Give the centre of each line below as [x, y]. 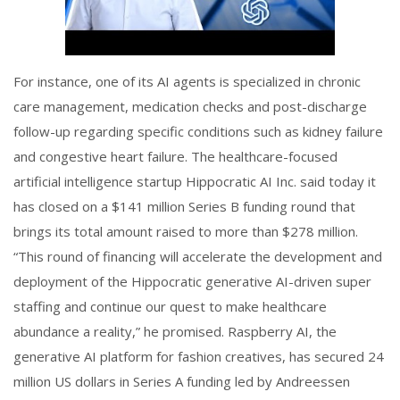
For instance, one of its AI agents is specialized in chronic [187, 82]
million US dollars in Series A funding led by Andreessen [182, 382]
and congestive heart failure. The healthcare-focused [175, 157]
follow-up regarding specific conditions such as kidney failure [198, 132]
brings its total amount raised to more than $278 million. [186, 232]
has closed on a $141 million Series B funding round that [184, 207]
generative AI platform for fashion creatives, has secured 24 [199, 357]
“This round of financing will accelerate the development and [198, 257]
